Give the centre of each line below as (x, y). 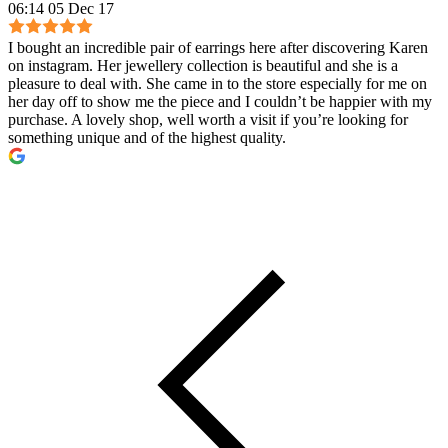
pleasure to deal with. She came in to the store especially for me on (217, 83)
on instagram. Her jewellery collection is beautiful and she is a (203, 65)
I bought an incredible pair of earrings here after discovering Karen (218, 47)
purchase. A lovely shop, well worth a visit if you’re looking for (208, 119)
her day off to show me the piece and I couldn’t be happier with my (220, 101)
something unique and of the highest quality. (147, 137)
